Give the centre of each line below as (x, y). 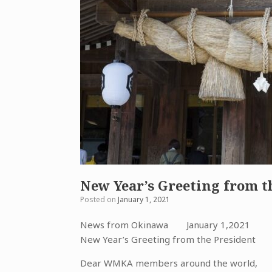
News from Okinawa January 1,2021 (165, 225)
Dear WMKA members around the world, (169, 263)
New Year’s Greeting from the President (168, 239)
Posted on (101, 199)
